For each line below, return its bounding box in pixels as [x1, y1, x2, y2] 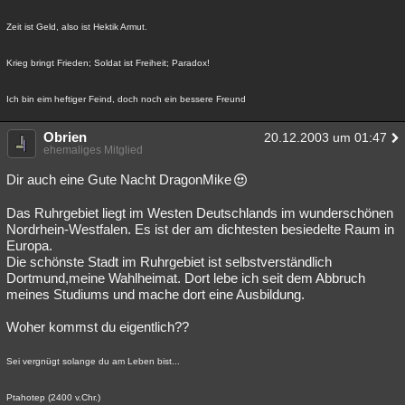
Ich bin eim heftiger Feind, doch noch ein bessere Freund [6, 94, 246, 104]
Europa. [6, 238, 52, 253]
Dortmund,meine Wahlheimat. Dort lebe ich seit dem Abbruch [6, 270, 365, 286]
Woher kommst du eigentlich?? [6, 319, 189, 334]
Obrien [43, 129, 87, 145]
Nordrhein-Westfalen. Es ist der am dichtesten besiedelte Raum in [6, 221, 394, 237]
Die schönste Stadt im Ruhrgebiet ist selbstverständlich [6, 254, 332, 269]
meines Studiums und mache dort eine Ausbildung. [6, 287, 305, 302]
